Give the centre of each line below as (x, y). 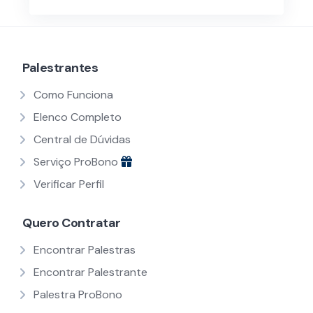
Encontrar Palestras (85, 250)
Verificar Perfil (69, 184)
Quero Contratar (72, 223)
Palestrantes (60, 68)
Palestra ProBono (78, 295)
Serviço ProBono (77, 162)
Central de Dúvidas (82, 140)
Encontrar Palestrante (90, 272)
